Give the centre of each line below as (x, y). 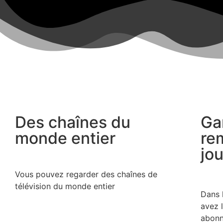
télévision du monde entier (65, 186)
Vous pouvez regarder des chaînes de (86, 174)
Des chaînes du (73, 122)
